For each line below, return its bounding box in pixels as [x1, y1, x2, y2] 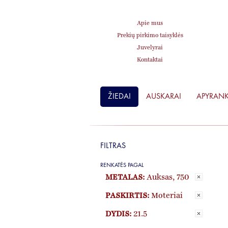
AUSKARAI [146, 91, 181, 101]
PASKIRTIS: [105, 192, 149, 200]
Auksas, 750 [147, 174, 189, 182]
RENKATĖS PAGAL [100, 161, 144, 168]
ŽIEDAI [108, 91, 131, 101]
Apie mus [137, 20, 163, 26]
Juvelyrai [137, 45, 163, 51]
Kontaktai [137, 57, 163, 63]
